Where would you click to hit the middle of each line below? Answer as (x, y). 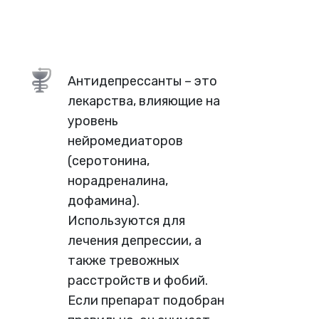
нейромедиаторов (125, 141)
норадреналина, (118, 181)
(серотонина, (109, 161)
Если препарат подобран (146, 300)
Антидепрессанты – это (142, 81)
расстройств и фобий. (138, 280)
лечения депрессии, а (135, 240)
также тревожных (124, 260)
